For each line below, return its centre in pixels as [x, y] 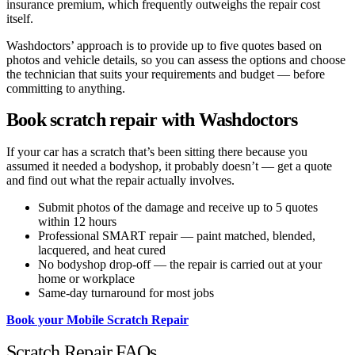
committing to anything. [66, 88]
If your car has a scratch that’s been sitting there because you [157, 152]
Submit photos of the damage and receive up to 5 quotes [178, 208]
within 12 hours [77, 222]
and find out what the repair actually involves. [120, 181]
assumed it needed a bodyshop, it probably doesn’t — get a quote [169, 166]
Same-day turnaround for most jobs [126, 293]
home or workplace [86, 279]
